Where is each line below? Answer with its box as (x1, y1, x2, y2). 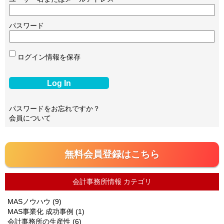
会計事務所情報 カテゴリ (72, 177, 151, 186)
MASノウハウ (7, 197, 50, 206)
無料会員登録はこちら (64, 149, 159, 160)
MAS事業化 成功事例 (7, 207, 73, 216)
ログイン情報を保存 (17, 53, 80, 61)
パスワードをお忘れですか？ (9, 104, 100, 113)
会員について (9, 114, 51, 122)
